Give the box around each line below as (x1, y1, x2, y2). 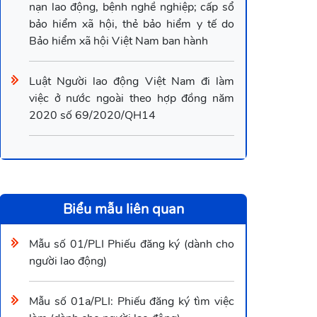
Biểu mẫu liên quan (62, 200, 184, 219)
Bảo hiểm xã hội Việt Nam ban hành (29, 33, 208, 50)
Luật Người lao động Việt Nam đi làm (29, 74, 234, 90)
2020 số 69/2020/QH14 (29, 108, 156, 124)
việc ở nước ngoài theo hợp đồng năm (29, 91, 234, 107)
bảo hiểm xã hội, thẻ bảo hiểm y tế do (29, 16, 234, 33)
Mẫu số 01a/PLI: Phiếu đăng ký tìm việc (29, 294, 234, 310)
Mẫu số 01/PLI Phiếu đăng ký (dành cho (29, 236, 234, 253)
